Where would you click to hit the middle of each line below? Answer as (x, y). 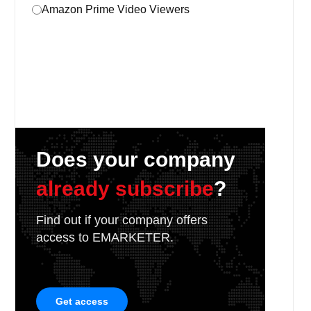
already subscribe (125, 188)
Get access (82, 301)
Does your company (136, 159)
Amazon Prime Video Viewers (116, 9)
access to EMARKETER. (105, 237)
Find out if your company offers (122, 220)
